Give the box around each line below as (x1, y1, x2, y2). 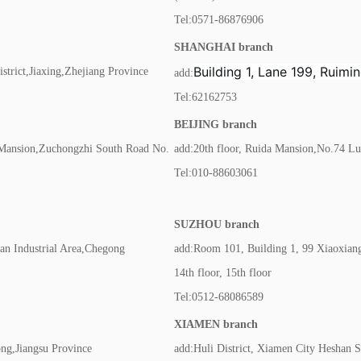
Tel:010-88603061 (174, 167, 258, 179)
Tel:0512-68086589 (174, 291, 263, 303)
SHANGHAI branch (174, 41, 273, 53)
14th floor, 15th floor (174, 267, 272, 279)
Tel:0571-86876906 (174, 14, 263, 26)
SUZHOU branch (174, 218, 259, 230)
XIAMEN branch (174, 318, 258, 330)
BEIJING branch (174, 118, 257, 131)
